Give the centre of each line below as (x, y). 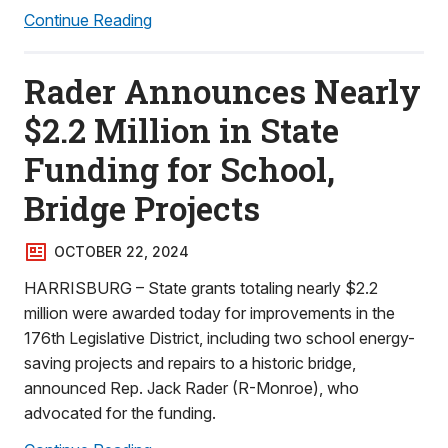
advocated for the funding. (120, 413)
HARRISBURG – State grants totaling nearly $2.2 (201, 288)
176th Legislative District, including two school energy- (219, 338)
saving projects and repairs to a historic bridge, (190, 363)
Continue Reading (88, 20)
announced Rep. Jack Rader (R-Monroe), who (191, 388)
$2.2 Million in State (181, 130)
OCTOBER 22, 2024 (121, 251)
